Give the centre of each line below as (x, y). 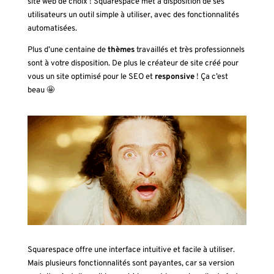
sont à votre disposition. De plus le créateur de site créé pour (133, 63)
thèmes (121, 50)
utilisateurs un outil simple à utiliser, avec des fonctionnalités (133, 15)
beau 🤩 (41, 90)
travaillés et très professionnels (189, 50)
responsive (174, 77)
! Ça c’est (211, 77)
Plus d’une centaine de (67, 50)
